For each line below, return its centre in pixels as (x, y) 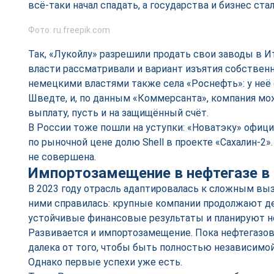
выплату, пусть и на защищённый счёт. (118, 113)
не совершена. (62, 157)
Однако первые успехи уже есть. (105, 262)
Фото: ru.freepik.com (69, 30)
